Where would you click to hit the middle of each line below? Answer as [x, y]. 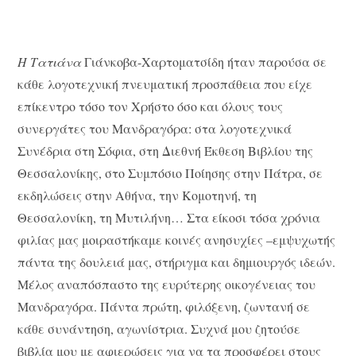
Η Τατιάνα [51, 62]
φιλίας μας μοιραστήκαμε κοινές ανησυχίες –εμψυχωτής [177, 240]
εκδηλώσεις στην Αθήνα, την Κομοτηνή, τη [137, 195]
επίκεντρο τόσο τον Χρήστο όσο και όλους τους [151, 106]
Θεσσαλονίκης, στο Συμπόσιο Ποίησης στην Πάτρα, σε [170, 173]
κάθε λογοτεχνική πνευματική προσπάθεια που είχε [165, 84]
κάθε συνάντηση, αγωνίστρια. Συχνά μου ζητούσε [159, 329]
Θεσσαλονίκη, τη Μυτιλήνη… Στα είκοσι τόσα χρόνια [169, 218]
